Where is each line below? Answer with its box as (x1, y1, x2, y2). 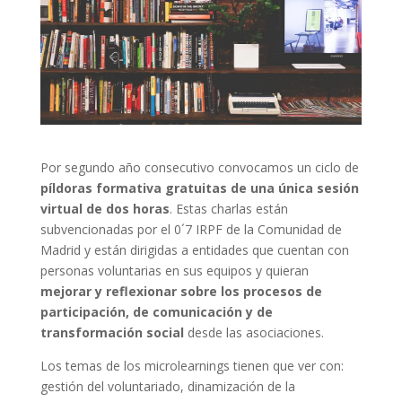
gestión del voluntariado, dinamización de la (39, 377, 295, 395)
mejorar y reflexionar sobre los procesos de (39, 282, 322, 300)
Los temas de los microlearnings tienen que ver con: (39, 356, 344, 374)
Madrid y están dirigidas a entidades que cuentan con (39, 240, 349, 258)
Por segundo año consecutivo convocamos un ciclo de (39, 158, 359, 176)
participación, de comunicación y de (39, 302, 273, 320)
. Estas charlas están (169, 199, 288, 217)
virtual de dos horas (39, 199, 170, 217)
